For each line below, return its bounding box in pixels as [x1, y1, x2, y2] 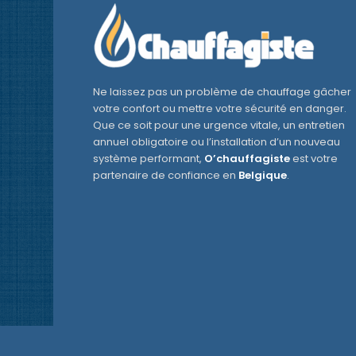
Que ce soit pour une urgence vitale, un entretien [93, 117, 346, 133]
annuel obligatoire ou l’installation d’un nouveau [93, 133, 341, 149]
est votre [290, 150, 339, 166]
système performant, [93, 150, 205, 166]
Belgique [238, 167, 288, 183]
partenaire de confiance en [93, 167, 239, 183]
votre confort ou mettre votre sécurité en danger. [93, 100, 347, 116]
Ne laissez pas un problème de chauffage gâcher [93, 83, 352, 99]
